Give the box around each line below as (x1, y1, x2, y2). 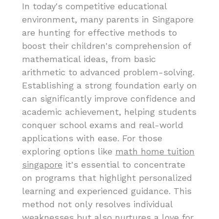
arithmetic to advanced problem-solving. (22, 67, 195, 78)
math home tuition (115, 146, 195, 157)
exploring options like (22, 146, 115, 157)
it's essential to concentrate (63, 159, 185, 170)
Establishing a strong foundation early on (22, 80, 197, 91)
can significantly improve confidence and (22, 93, 196, 104)
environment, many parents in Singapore (22, 14, 194, 25)
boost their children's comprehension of (22, 41, 191, 51)
